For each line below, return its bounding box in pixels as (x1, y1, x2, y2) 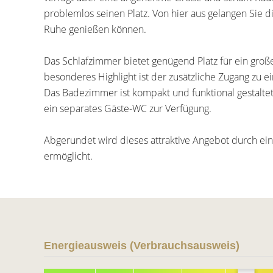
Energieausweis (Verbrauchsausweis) (44, 239, 239, 252)
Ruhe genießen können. (44, 23, 146, 36)
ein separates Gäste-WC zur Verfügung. (44, 102, 211, 115)
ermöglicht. (44, 149, 93, 163)
